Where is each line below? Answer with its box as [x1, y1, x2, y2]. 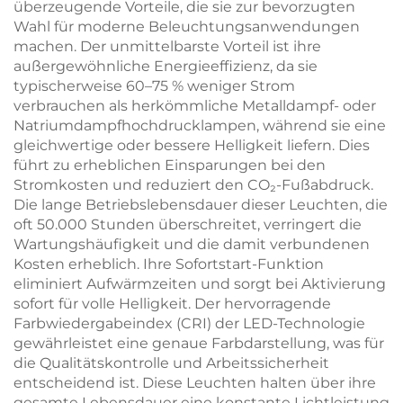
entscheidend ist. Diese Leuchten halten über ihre [13, 374, 376, 391]
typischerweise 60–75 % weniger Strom [13, 77, 295, 94]
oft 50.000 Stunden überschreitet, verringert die [13, 216, 362, 233]
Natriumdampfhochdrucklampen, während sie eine [13, 117, 386, 134]
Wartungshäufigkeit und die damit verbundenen [13, 236, 370, 253]
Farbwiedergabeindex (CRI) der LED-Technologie [13, 315, 365, 332]
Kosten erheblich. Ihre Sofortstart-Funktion [13, 255, 324, 273]
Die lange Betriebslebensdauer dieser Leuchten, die [13, 196, 388, 213]
